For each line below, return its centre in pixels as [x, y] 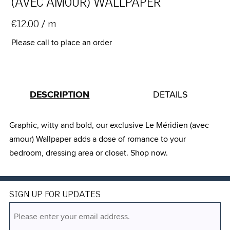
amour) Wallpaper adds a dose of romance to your [97, 139]
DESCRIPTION [60, 95]
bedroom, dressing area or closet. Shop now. [88, 153]
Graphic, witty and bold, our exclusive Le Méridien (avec [109, 126]
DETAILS [170, 95]
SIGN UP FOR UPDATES [55, 195]
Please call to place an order [61, 42]
